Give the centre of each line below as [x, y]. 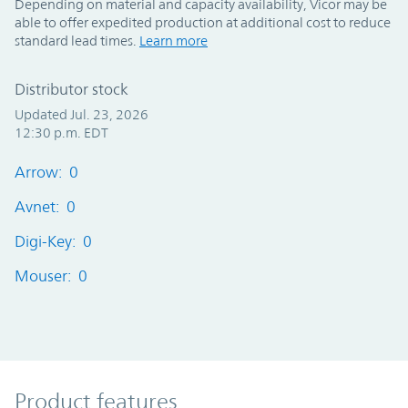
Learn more [173, 41]
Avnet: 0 [45, 207]
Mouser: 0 [51, 276]
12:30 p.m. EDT [61, 133]
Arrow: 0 [46, 173]
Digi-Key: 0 [53, 242]
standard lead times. [77, 41]
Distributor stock [71, 90]
